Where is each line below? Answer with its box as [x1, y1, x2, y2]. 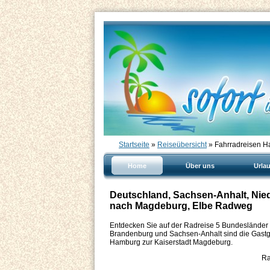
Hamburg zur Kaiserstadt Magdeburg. [110, 238, 233, 246]
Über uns [186, 162, 215, 169]
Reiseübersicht [157, 140, 207, 149]
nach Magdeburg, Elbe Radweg [110, 201, 253, 211]
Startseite [119, 140, 149, 149]
